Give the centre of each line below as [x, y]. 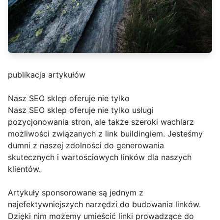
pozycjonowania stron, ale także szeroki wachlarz [101, 122]
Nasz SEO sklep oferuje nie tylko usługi [81, 110]
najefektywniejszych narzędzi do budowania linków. [104, 204]
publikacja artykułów [47, 75]
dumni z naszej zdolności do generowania [86, 145]
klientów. [24, 169]
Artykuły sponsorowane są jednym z [76, 192]
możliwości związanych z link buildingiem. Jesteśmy [105, 134]
